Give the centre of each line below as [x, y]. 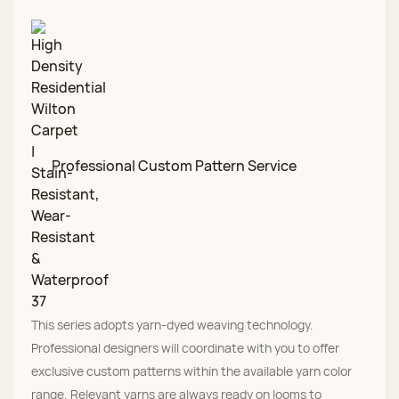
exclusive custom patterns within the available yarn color [191, 371]
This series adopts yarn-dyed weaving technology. [172, 325]
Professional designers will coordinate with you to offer [185, 348]
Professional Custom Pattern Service [174, 166]
